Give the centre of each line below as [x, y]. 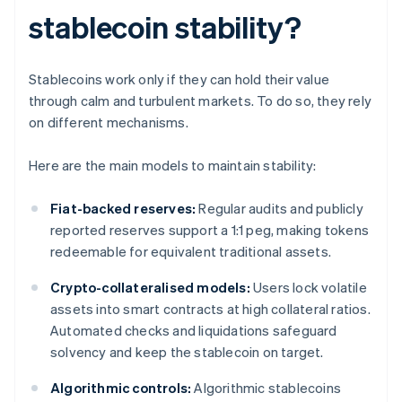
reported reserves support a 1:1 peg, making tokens [210, 230]
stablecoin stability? [165, 27]
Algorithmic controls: [121, 388]
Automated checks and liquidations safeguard [194, 331]
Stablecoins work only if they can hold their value [179, 79]
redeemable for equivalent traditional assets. [191, 252]
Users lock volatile [308, 288]
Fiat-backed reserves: [123, 209]
